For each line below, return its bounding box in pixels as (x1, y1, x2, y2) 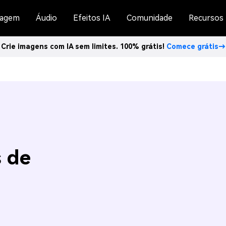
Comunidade (127, 13, 173, 23)
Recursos (189, 13, 223, 23)
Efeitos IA (73, 13, 110, 23)
